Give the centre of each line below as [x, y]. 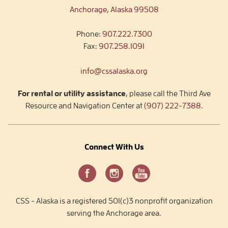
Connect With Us [114, 147]
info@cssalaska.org [114, 72]
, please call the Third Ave [168, 94]
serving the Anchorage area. [114, 213]
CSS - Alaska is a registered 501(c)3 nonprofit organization [114, 201]
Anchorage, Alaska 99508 [114, 9]
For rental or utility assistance [72, 94]
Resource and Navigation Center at [84, 106]
